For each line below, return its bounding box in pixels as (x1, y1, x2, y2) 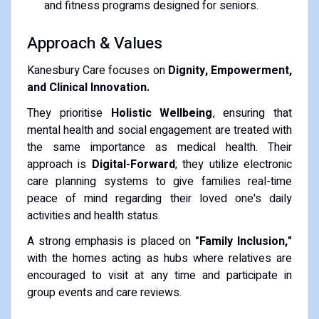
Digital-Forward (91, 155, 175, 173)
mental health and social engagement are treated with (26, 121, 293, 139)
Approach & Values (26, 31, 162, 56)
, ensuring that (212, 104, 293, 122)
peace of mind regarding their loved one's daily (26, 189, 293, 207)
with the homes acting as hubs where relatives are (26, 249, 293, 267)
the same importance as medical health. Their (26, 138, 293, 156)
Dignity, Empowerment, (168, 61, 293, 79)
